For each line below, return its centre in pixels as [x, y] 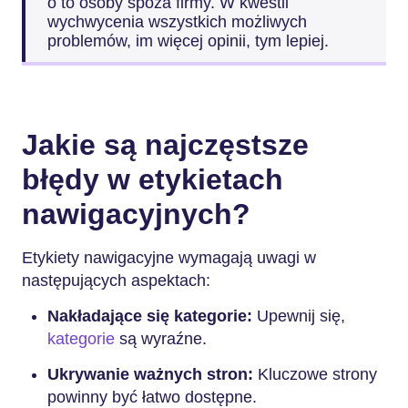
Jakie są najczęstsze [165, 144]
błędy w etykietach [153, 179]
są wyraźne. [161, 339]
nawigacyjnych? [136, 214]
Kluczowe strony [315, 374]
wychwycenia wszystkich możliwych [177, 21]
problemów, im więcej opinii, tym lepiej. [188, 41]
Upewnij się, [299, 316]
